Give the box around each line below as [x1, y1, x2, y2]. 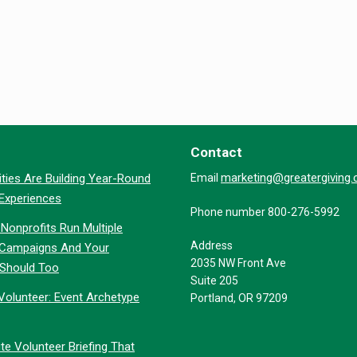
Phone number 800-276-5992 [190, 205, 339, 218]
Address [190, 238, 233, 252]
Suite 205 [190, 273, 238, 287]
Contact [190, 143, 242, 160]
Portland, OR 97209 [190, 291, 288, 304]
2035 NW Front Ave [190, 256, 286, 269]
